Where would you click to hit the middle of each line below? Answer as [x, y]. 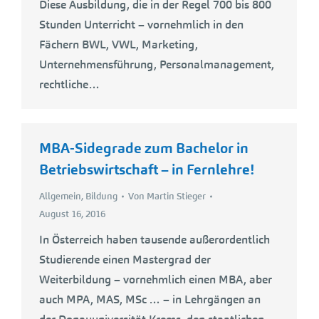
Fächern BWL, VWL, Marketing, [119, 44]
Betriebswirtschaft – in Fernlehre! [147, 169]
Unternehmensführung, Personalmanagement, [157, 64]
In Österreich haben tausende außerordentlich [155, 240]
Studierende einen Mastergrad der [125, 260]
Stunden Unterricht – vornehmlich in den [141, 24]
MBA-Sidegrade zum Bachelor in [144, 148]
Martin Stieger [176, 196]
